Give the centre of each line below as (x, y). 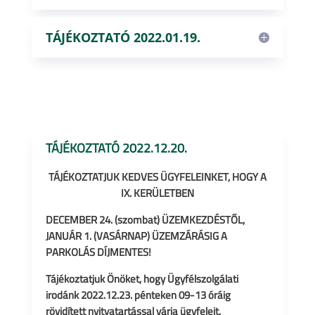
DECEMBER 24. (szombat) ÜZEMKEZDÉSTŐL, (145, 220)
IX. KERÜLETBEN (157, 193)
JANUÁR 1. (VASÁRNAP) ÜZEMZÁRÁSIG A (136, 236)
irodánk (63, 295)
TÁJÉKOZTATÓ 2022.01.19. (123, 37)
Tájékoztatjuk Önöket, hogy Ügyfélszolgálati (142, 279)
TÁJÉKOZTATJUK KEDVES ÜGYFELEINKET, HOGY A (157, 177)
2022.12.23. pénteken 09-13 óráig (155, 295)
